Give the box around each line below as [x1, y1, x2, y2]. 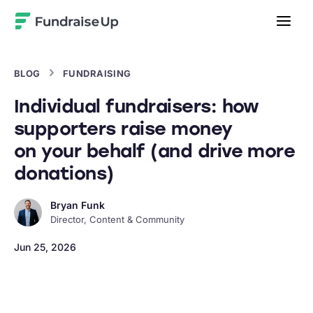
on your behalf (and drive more [14, 140, 296, 162]
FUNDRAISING [62, 68, 131, 79]
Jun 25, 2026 [14, 241, 76, 253]
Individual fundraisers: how [14, 95, 259, 117]
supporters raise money [14, 117, 233, 140]
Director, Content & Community [50, 214, 184, 225]
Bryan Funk [50, 199, 105, 211]
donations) [14, 162, 114, 184]
